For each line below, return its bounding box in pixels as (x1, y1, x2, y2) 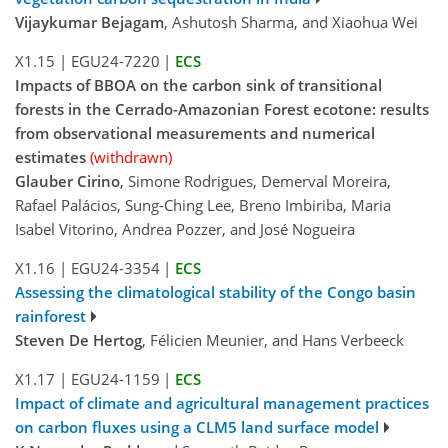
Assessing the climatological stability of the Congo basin (15, 282, 416, 303)
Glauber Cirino (15, 171, 120, 192)
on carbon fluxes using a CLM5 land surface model (15, 417, 379, 438)
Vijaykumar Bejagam (15, 12, 164, 33)
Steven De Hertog (15, 330, 142, 351)
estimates (15, 147, 86, 168)
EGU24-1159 (70, 369, 160, 390)
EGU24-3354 (70, 258, 160, 279)
